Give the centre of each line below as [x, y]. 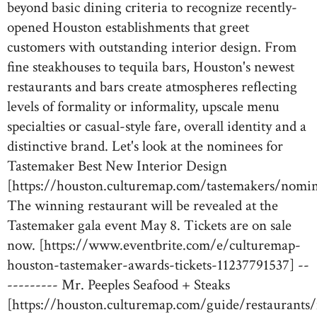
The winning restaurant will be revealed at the [143, 206]
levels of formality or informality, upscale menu [143, 106]
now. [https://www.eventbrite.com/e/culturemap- [154, 245]
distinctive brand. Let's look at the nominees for [145, 146]
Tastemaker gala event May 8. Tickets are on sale [149, 225]
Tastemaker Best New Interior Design [117, 166]
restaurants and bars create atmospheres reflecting [152, 87]
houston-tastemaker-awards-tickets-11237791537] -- [158, 265]
